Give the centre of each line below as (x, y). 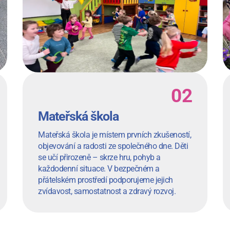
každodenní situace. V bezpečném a (99, 169)
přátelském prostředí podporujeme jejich (106, 180)
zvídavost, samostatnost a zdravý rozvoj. (107, 191)
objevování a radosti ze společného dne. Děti (113, 146)
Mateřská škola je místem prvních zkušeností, (114, 135)
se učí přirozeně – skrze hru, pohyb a (99, 158)
